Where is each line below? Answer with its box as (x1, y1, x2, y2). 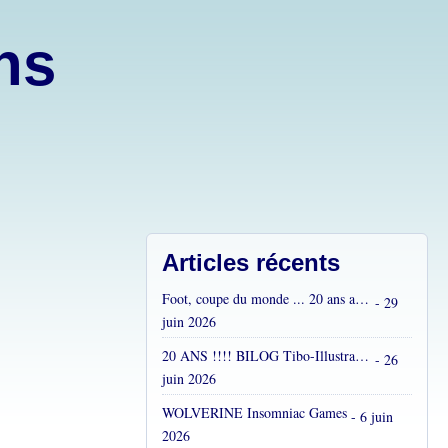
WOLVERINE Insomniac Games (162, 403, 347, 422)
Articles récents (162, 249, 340, 276)
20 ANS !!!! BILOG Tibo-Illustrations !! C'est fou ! (355, 346, 369, 365)
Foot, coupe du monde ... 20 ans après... (355, 289, 369, 308)
